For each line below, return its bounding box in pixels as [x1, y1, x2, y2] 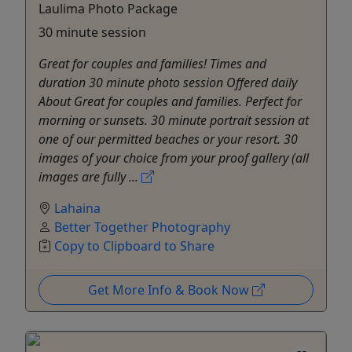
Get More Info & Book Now [87, 280, 252, 299]
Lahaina [54, 199, 101, 217]
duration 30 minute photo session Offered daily [38, 73, 297, 91]
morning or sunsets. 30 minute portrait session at [38, 111, 309, 129]
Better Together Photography [54, 218, 230, 236]
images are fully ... [38, 167, 141, 185]
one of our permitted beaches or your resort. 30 [38, 130, 298, 148]
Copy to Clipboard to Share [54, 236, 214, 255]
